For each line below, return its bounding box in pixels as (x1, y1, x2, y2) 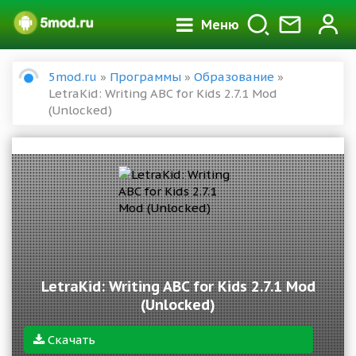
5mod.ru (48, 69, 97, 84)
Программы (110, 69, 181, 84)
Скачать (44, 332, 95, 347)
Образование (194, 69, 274, 84)
